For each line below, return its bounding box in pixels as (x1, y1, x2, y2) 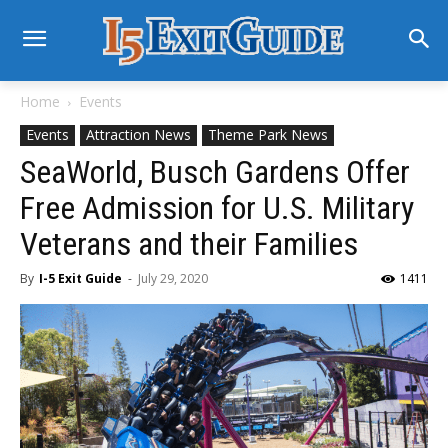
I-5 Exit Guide (39, 270, 122, 287)
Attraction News (86, 125, 191, 144)
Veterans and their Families (20, 225, 358, 263)
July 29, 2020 (138, 270, 208, 287)
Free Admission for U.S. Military (20, 189, 414, 227)
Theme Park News (208, 125, 328, 144)
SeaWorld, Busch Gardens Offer (20, 153, 410, 191)
